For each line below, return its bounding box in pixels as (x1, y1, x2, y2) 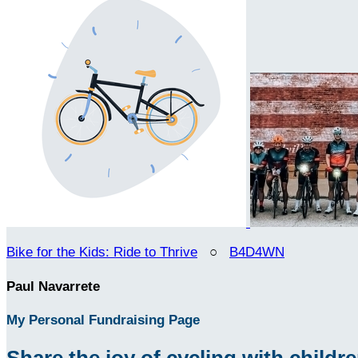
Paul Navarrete (6, 278, 100, 294)
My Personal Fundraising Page (6, 312, 200, 328)
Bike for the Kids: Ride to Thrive (6, 245, 197, 260)
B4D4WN (229, 245, 284, 260)
